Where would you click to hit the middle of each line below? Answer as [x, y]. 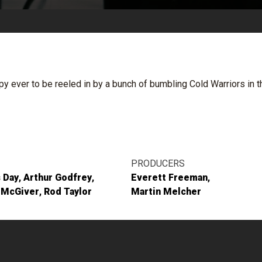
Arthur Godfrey [58, 177]
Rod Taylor [68, 192]
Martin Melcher [166, 192]
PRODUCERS [158, 163]
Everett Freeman [169, 177]
